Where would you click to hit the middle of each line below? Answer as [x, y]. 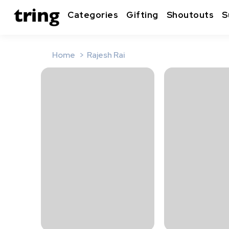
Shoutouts [190, 15]
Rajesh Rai [106, 55]
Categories [93, 15]
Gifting [142, 15]
